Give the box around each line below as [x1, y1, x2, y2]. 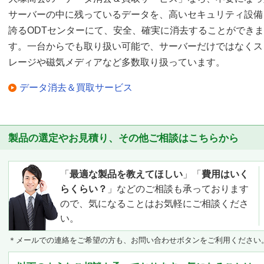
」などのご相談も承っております [107, 183, 249, 194]
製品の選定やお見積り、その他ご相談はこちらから [8, 132, 239, 144]
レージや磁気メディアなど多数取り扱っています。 [8, 57, 225, 67]
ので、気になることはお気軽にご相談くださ [60, 198, 249, 209]
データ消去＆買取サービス [19, 82, 133, 93]
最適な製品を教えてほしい [70, 169, 183, 179]
